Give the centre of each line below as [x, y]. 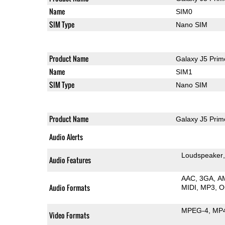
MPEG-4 [195, 210]
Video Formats [69, 215]
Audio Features [70, 160]
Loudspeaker [202, 155]
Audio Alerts [66, 137]
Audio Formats [69, 187]
